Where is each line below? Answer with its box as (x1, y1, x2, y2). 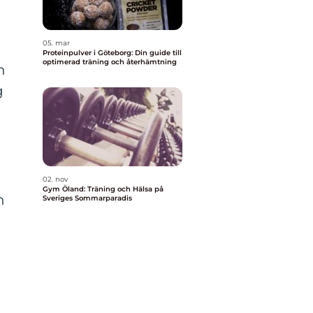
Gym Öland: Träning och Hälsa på (43, 184, 163, 194)
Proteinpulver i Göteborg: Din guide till (43, 48, 182, 57)
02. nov (43, 175, 68, 184)
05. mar (43, 38, 70, 48)
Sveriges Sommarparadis (43, 194, 132, 203)
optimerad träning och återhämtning (43, 57, 177, 66)
